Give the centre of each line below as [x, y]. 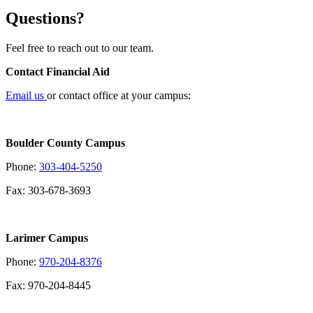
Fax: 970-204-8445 [48, 285]
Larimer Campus [47, 238]
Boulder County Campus [65, 143]
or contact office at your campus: [119, 95]
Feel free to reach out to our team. [80, 48]
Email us [26, 95]
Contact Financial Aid [58, 71]
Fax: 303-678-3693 [48, 190]
